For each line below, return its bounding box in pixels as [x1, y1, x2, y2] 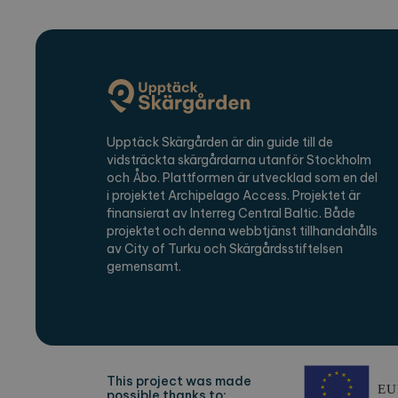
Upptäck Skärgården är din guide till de [107, 134, 333, 151]
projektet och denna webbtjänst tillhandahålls [107, 223, 378, 240]
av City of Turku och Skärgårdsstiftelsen [107, 241, 343, 258]
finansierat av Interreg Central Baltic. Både [107, 205, 355, 222]
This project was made [107, 373, 251, 390]
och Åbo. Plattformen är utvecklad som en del [107, 170, 378, 187]
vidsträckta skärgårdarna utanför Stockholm [107, 152, 371, 169]
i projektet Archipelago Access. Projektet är [107, 187, 361, 204]
